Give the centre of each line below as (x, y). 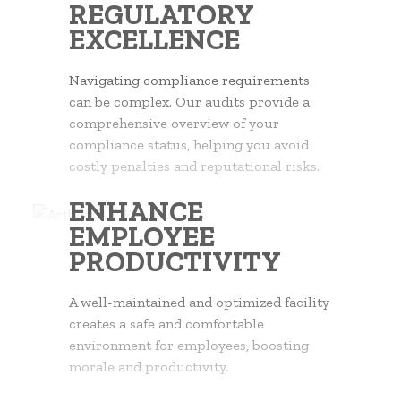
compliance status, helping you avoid (189, 145)
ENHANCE (137, 211)
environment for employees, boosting (189, 345)
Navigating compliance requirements (190, 80)
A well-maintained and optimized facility (200, 302)
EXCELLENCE (155, 39)
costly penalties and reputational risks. (195, 166)
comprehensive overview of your (175, 123)
